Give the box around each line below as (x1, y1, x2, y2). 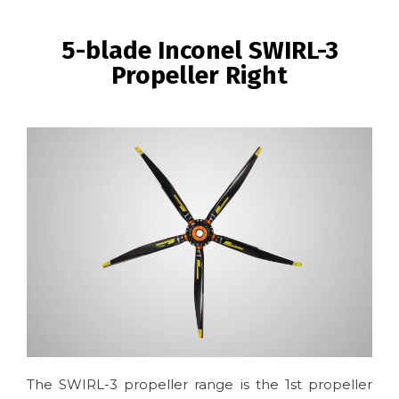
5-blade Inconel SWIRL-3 (61, 35, 338, 65)
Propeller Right (111, 60, 288, 90)
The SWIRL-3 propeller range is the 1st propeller (27, 376, 372, 394)
